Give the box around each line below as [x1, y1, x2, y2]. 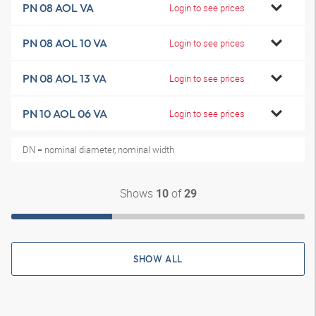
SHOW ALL [133, 253, 183, 265]
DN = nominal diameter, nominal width [23, 143, 174, 156]
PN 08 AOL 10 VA [23, 36, 107, 50]
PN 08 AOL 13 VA [23, 71, 107, 85]
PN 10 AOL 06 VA [23, 107, 107, 121]
